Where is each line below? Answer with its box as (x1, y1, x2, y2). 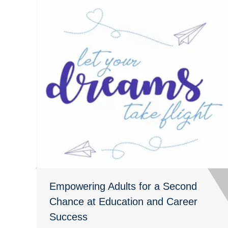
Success (49, 211, 88, 222)
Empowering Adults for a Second (49, 180, 197, 192)
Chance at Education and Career (49, 195, 197, 207)
